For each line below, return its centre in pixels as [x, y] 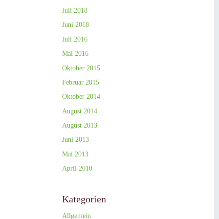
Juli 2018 [75, 10]
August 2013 [80, 126]
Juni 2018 [76, 25]
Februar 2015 [81, 82]
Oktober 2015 [81, 68]
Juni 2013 [76, 140]
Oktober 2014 [81, 97]
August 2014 [80, 111]
